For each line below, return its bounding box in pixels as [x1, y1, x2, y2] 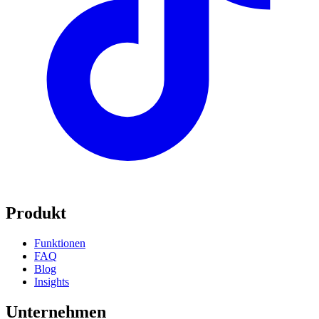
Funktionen [34, 237, 85, 250]
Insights [34, 276, 69, 288]
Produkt [6, 204, 66, 223]
